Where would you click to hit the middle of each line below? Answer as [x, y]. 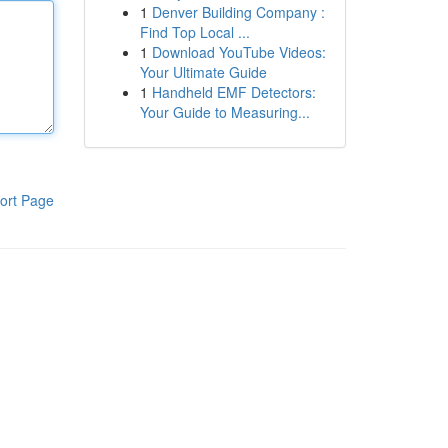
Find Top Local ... [194, 32]
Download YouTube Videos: [238, 52]
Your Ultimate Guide [203, 72]
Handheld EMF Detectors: [233, 92]
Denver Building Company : [238, 12]
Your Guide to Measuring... [224, 112]
